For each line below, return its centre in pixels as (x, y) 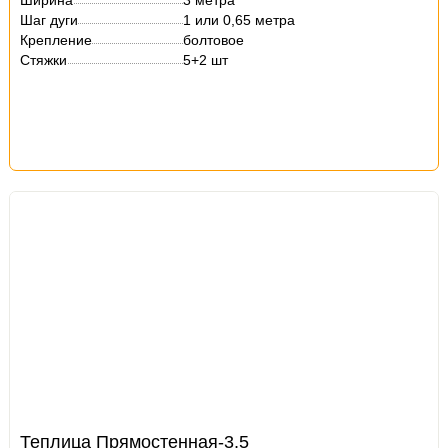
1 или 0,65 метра (239, 20)
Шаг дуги (49, 20)
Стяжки (44, 60)
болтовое (214, 40)
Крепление (56, 40)
